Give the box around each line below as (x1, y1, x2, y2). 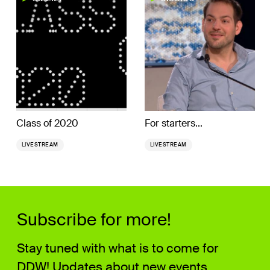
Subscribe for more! (17, 209, 172, 231)
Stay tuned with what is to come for (17, 240, 219, 257)
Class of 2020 (16, 116, 78, 130)
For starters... (144, 116, 202, 130)
